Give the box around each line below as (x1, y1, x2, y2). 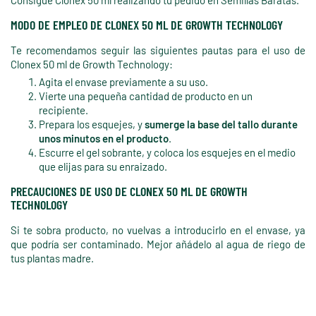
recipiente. (39, 103, 90, 116)
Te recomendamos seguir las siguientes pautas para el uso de (11, 43, 305, 56)
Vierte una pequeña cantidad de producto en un (39, 89, 253, 102)
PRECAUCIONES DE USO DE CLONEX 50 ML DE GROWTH (11, 183, 248, 199)
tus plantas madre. (11, 251, 96, 265)
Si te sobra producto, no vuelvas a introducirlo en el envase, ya (11, 223, 305, 236)
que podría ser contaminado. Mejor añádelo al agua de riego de (11, 237, 305, 250)
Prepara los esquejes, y (39, 117, 145, 130)
